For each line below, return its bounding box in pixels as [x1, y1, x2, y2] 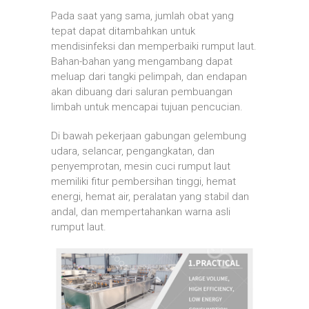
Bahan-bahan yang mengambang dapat [51, 55, 232, 68]
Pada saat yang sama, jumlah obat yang [51, 10, 234, 23]
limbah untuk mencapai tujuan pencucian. [51, 101, 243, 114]
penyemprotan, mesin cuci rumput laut [51, 160, 230, 173]
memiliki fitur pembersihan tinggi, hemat [51, 175, 236, 188]
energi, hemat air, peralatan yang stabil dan [51, 190, 249, 203]
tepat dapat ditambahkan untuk [51, 25, 195, 38]
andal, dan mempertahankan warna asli [51, 206, 230, 219]
